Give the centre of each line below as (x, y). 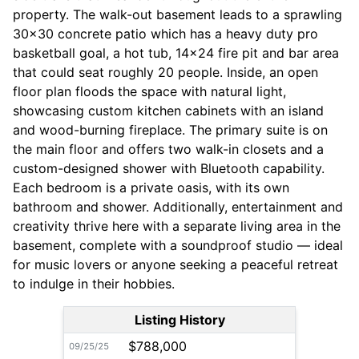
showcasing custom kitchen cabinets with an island (168, 111)
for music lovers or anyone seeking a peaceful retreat (175, 265)
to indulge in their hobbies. (94, 284)
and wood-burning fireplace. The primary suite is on (170, 130)
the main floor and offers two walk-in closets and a (168, 149)
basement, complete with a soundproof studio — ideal (178, 246)
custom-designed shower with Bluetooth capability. (169, 169)
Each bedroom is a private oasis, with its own (151, 188)
